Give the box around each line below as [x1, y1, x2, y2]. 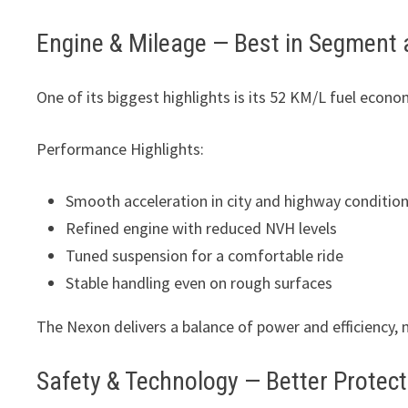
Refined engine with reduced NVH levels [66, 218, 338, 240]
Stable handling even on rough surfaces [66, 272, 333, 294]
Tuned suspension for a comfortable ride [66, 245, 344, 267]
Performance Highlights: [36, 138, 205, 160]
